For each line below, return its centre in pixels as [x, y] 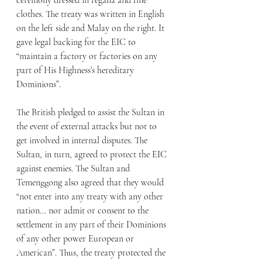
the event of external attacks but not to [88, 127]
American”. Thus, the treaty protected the [92, 253]
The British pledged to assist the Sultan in [92, 113]
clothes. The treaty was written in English [92, 14]
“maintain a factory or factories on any [88, 56]
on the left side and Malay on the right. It [92, 28]
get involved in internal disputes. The [83, 141]
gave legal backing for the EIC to [77, 42]
